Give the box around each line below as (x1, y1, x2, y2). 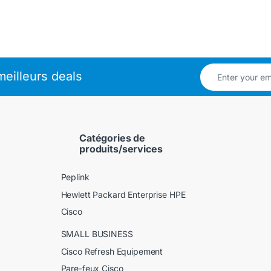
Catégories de (79, 132, 146, 145)
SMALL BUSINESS (60, 229, 133, 240)
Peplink (60, 171, 90, 182)
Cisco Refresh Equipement (60, 246, 163, 256)
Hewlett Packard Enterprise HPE (60, 189, 186, 200)
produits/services (79, 143, 163, 155)
